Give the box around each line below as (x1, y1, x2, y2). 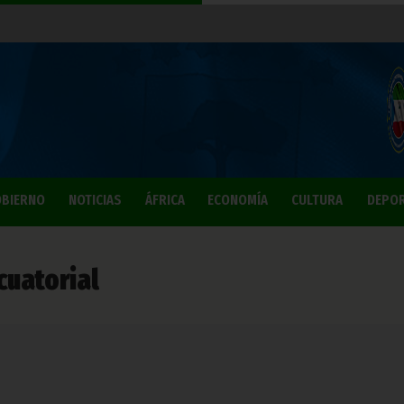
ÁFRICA (144, 191, 185, 208)
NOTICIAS (69, 191, 122, 208)
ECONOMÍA (207, 191, 268, 208)
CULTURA (291, 191, 343, 208)
